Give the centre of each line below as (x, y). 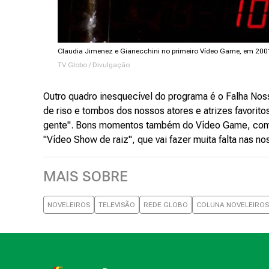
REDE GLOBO (166, 205)
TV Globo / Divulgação (93, 65)
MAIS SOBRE (86, 177)
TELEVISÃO (117, 205)
